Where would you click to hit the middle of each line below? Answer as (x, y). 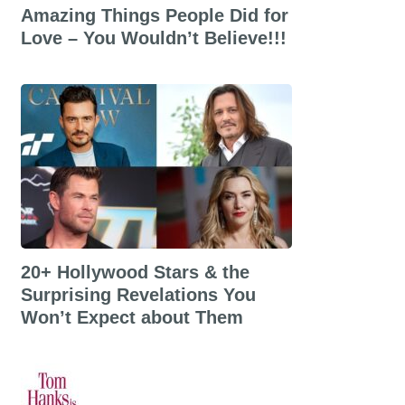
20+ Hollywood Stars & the (135, 272)
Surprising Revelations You (138, 295)
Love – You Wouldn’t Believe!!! (153, 38)
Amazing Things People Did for (154, 15)
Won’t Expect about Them (132, 317)
